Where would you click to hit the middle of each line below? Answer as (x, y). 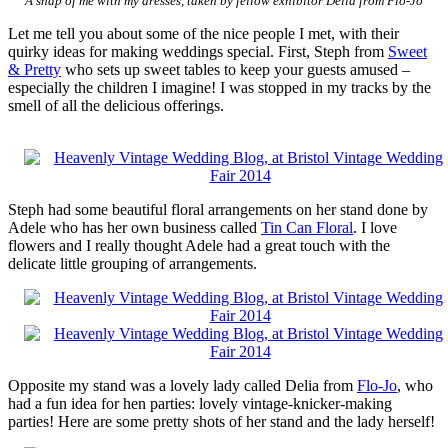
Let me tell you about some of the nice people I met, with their (203, 34)
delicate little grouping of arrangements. (132, 264)
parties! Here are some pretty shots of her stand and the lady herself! (221, 422)
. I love (375, 228)
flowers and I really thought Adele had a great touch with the (199, 246)
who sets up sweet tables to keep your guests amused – (235, 70)
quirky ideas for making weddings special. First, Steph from (198, 52)
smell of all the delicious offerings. (116, 106)
